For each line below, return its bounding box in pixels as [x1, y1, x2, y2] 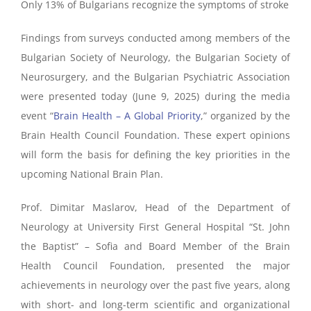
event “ [20, 109, 53, 123]
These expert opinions [179, 128, 291, 142]
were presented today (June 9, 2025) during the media [20, 90, 291, 103]
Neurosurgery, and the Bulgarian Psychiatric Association [20, 70, 291, 84]
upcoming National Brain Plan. [20, 167, 163, 181]
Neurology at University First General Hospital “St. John [20, 220, 291, 234]
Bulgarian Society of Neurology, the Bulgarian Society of [20, 51, 291, 65]
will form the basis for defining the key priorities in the [20, 148, 291, 162]
